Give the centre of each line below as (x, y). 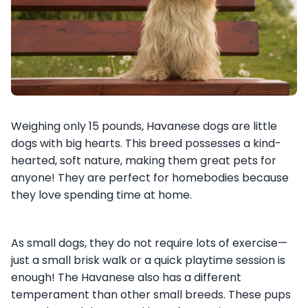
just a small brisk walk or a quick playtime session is (148, 261)
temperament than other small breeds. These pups (151, 295)
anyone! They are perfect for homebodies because (150, 178)
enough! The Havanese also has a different (126, 278)
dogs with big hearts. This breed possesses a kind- (146, 144)
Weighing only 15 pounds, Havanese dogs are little (144, 126)
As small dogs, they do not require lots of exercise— (149, 243)
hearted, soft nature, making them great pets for (144, 161)
